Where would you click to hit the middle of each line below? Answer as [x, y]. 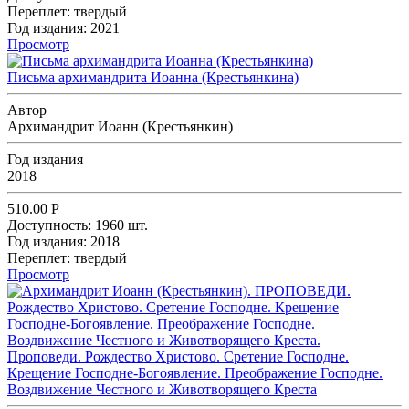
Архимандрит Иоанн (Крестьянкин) [120, 126]
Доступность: [49, 225]
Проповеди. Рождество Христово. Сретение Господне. [178, 356]
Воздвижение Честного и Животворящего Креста [162, 389]
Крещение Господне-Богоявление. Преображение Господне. [195, 372]
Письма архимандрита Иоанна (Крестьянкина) [153, 77]
